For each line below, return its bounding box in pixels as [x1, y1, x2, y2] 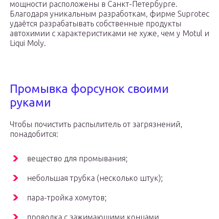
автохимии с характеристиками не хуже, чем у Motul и [10, 29, 209, 38]
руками [10, 96, 51, 109]
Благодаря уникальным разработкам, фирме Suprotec [10, 9, 209, 19]
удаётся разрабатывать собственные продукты [10, 19, 181, 28]
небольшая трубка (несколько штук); [27, 174, 163, 183]
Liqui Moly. [10, 39, 46, 48]
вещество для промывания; [27, 154, 128, 163]
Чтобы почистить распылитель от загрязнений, [10, 120, 182, 129]
